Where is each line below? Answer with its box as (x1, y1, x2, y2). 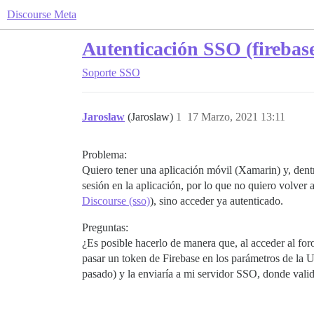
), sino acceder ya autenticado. (150, 195, 283, 207)
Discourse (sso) (82, 195, 150, 207)
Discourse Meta (7, 8, 76, 20)
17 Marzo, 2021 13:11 (187, 111, 285, 123)
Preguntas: (82, 221, 128, 233)
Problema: (82, 149, 127, 161)
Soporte (82, 67, 116, 78)
